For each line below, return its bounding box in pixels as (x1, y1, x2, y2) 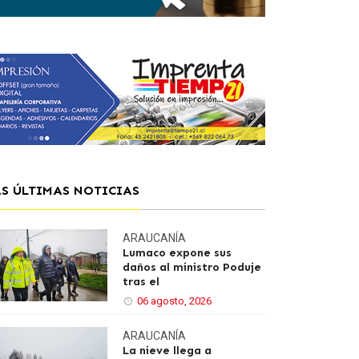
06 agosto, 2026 (137, 295, 212, 307)
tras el (123, 275, 159, 288)
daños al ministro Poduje (123, 260, 261, 274)
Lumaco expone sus (123, 246, 232, 260)
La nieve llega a (123, 344, 212, 357)
